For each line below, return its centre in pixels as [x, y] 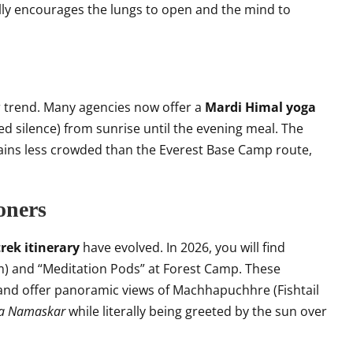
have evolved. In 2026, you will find [182, 247]
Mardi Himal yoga [260, 107]
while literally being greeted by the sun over [196, 311]
